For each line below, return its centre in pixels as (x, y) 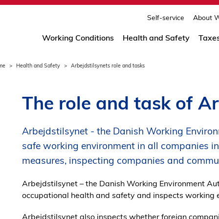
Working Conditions (78, 38)
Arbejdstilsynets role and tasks (108, 66)
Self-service (165, 17)
